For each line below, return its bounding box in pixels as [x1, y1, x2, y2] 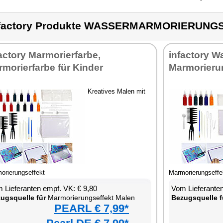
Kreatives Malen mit [88, 88, 145, 95]
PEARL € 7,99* [54, 202, 129, 215]
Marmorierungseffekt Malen [46, 194, 135, 202]
